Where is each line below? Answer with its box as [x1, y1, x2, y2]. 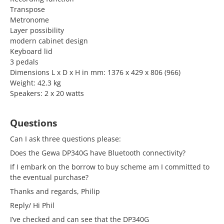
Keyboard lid [10, 46, 52, 56]
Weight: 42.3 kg [10, 78, 61, 87]
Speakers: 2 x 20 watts [10, 88, 84, 98]
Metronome [10, 15, 49, 24]
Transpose [10, 4, 45, 14]
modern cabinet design [10, 36, 88, 45]
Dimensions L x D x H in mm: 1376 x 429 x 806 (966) [10, 67, 180, 77]
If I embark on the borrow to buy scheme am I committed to [10, 162, 209, 171]
